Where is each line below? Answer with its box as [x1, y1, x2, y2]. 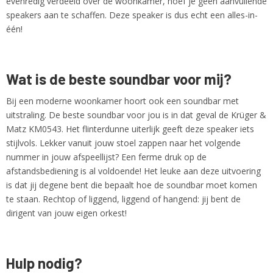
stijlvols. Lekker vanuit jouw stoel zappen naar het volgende [6, 137, 241, 149]
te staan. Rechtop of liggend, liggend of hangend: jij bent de [6, 193, 241, 205]
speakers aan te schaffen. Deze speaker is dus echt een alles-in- [6, 9, 258, 21]
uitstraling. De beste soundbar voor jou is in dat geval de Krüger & [6, 109, 266, 121]
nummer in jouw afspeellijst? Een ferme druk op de [6, 151, 207, 163]
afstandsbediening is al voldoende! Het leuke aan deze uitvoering [6, 165, 261, 177]
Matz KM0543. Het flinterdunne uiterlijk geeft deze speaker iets [6, 123, 254, 135]
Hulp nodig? [6, 254, 82, 272]
